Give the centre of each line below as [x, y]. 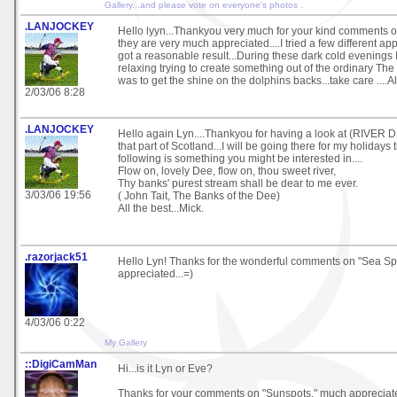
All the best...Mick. [161, 208]
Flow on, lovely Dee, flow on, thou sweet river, [227, 171]
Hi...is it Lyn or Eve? [165, 368]
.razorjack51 [56, 257]
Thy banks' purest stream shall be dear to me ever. [238, 183]
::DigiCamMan [61, 364]
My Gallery [126, 342]
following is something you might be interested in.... [240, 158]
